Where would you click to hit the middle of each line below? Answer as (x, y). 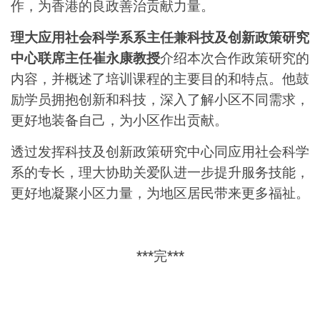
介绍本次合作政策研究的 (235, 58)
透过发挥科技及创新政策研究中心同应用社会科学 (160, 152)
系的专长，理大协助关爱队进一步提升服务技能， (160, 172)
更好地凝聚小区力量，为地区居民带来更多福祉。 (160, 193)
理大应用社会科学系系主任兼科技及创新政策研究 (160, 37)
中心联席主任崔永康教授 (85, 58)
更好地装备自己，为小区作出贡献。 (119, 120)
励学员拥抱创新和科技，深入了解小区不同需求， (160, 100)
